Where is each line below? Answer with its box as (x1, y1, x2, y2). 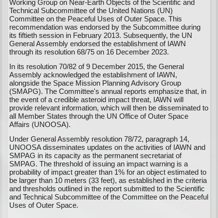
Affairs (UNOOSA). (9, 120, 71, 128)
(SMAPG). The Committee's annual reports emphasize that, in (9, 87, 207, 95)
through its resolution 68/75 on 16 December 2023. (9, 48, 169, 56)
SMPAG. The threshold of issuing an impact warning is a (9, 160, 188, 168)
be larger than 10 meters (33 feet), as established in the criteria (9, 176, 207, 184)
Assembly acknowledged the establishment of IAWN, (9, 71, 178, 79)
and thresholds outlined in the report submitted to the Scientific (9, 184, 205, 193)
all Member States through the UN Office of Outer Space (9, 112, 189, 120)
